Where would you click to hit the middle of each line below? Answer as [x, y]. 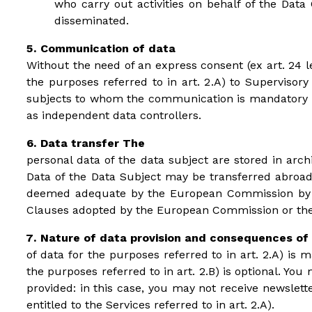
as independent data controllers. [114, 115]
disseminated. [92, 21]
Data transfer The [93, 143]
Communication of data [108, 48]
